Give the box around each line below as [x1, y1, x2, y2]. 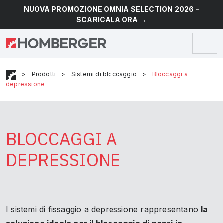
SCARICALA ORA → [76, 15, 147, 24]
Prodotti [31, 70, 56, 78]
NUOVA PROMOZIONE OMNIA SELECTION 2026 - [24, 5, 199, 13]
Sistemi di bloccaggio [71, 70, 137, 78]
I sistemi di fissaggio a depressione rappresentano [6, 204, 201, 214]
